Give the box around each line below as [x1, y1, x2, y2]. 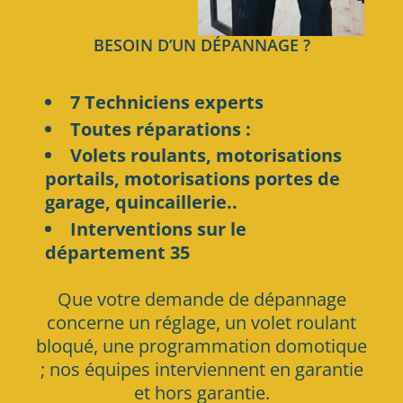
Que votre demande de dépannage [57, 287, 346, 312]
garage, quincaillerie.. [45, 190, 238, 215]
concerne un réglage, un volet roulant [47, 310, 356, 336]
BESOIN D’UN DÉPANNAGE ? [93, 34, 310, 57]
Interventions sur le [70, 217, 247, 242]
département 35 [45, 240, 191, 265]
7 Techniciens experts [70, 89, 264, 114]
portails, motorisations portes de [45, 166, 341, 192]
